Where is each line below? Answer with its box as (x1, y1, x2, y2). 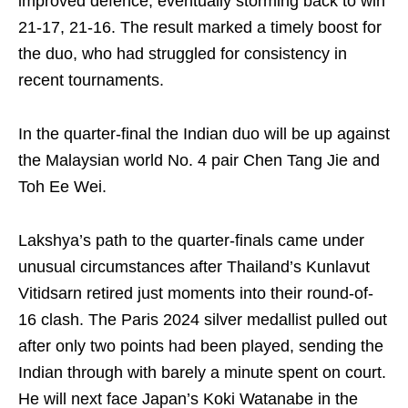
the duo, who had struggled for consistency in (18, 45, 347, 63)
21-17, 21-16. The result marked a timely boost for (18, 18, 382, 36)
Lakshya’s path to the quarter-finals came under (18, 231, 364, 250)
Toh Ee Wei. (18, 178, 107, 196)
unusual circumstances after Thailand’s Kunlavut (18, 258, 370, 276)
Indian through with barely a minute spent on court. (18, 363, 386, 382)
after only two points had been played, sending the (18, 337, 383, 355)
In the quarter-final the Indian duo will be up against (18, 125, 390, 143)
